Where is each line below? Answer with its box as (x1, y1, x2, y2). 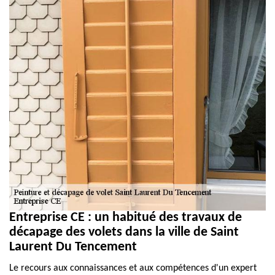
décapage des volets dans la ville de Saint (9, 225, 239, 239)
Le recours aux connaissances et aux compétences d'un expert (9, 263, 257, 273)
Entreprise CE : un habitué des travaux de (9, 211, 242, 225)
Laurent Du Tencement (9, 240, 137, 254)
